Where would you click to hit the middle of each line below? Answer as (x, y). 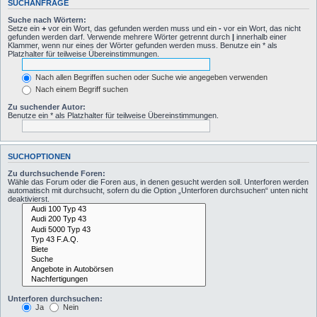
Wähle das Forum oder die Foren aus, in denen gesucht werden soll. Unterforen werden (158, 182)
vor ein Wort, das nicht (261, 29)
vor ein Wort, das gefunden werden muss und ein (132, 29)
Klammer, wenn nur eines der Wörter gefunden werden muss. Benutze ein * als (143, 46)
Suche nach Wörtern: (47, 20)
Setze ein (25, 29)
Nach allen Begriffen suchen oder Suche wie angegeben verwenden (150, 77)
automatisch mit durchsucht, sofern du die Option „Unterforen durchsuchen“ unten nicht (158, 191)
